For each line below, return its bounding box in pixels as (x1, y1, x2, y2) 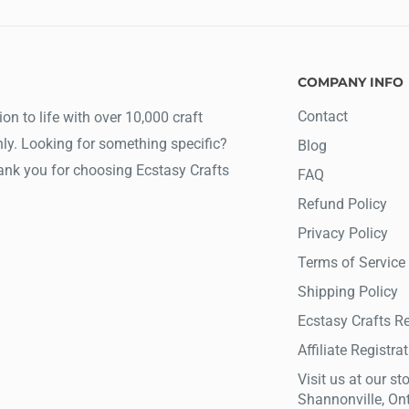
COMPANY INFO (298, 73, 404, 90)
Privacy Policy (298, 224, 388, 242)
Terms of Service (298, 253, 405, 271)
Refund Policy (298, 194, 387, 213)
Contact (298, 107, 348, 125)
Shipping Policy (298, 282, 398, 300)
